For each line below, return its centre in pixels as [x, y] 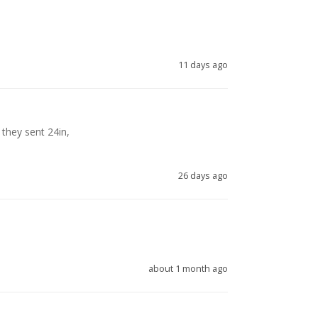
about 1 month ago [188, 269]
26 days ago [203, 176]
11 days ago [203, 65]
